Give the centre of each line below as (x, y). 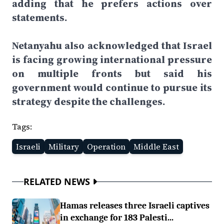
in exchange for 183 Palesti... (117, 217)
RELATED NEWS (57, 181)
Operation (106, 146)
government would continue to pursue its (112, 87)
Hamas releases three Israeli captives (135, 205)
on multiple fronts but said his (112, 73)
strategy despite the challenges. (89, 101)
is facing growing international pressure (112, 59)
